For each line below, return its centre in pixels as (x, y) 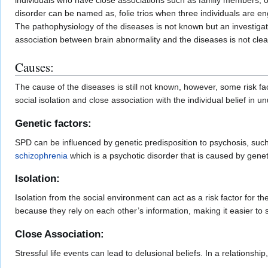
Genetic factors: (53, 123)
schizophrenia (41, 155)
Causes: (34, 67)
